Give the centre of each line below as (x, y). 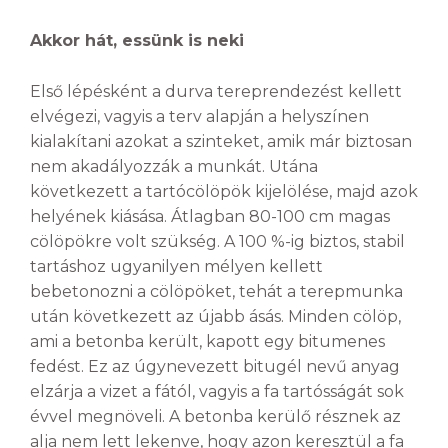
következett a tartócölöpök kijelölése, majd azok (224, 191)
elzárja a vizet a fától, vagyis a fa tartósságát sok (217, 391)
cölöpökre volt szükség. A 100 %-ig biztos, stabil (217, 241)
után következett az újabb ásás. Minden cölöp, (215, 316)
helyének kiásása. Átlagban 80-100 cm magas (210, 216)
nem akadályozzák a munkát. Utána (174, 166)
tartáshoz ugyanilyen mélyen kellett (176, 266)
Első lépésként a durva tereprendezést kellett (216, 91)
